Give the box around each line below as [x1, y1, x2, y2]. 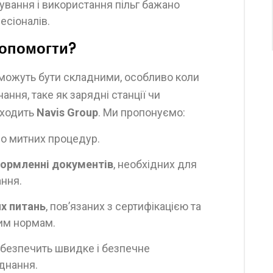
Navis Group [37, 106, 98, 119]
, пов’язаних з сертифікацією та [46, 200, 201, 213]
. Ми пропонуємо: [98, 106, 185, 119]
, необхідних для [113, 158, 197, 171]
